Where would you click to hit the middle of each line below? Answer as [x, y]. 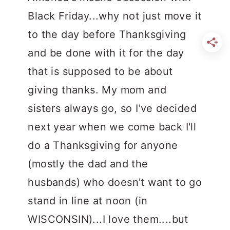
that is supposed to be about [100, 72]
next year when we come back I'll [112, 127]
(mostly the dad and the [88, 164]
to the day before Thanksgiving [107, 35]
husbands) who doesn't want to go [115, 183]
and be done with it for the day [106, 53]
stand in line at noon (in [88, 201]
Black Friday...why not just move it [115, 16]
